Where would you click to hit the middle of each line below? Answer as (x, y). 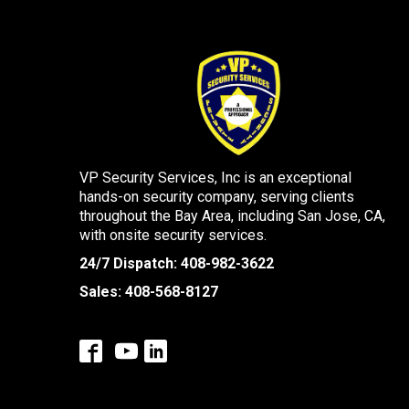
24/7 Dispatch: (130, 263)
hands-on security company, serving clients (217, 197)
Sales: (102, 292)
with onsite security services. (173, 235)
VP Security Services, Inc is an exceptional (215, 178)
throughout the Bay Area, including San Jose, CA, (232, 216)
